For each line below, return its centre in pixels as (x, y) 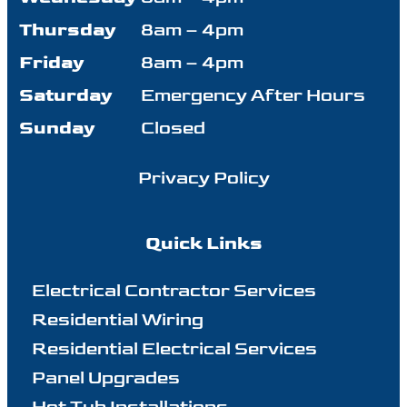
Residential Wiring (117, 319)
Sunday (57, 128)
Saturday (66, 95)
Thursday (68, 30)
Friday (52, 62)
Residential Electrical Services (174, 348)
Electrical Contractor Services (174, 290)
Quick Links (203, 243)
